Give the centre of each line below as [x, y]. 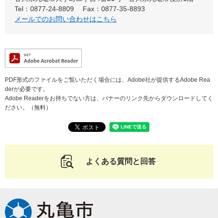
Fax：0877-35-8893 [114, 9]
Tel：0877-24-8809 [44, 9]
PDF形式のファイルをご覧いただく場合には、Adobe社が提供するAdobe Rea [108, 80]
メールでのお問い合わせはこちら [66, 19]
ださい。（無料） [28, 108]
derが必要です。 [27, 89]
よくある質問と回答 [120, 161]
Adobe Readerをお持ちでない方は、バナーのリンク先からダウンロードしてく [109, 98]
